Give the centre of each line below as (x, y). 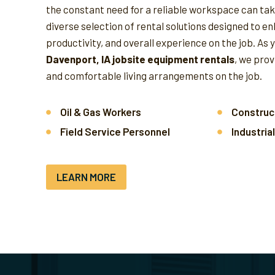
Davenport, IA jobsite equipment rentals (140, 59)
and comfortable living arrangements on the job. (154, 76)
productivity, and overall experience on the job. (151, 42)
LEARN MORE (86, 176)
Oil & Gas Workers (101, 112)
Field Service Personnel (115, 131)
